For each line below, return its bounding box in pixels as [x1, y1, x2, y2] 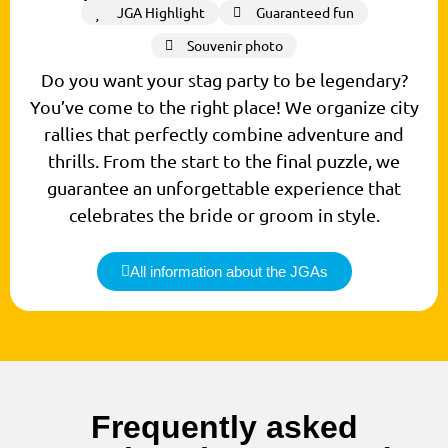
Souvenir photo [187, 36, 284, 55]
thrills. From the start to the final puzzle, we [48, 150, 400, 172]
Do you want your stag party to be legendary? [40, 69, 408, 91]
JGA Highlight [117, 3, 205, 22]
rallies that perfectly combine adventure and [44, 123, 404, 145]
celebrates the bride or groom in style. [68, 204, 380, 226]
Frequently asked [90, 409, 358, 446]
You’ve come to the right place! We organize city [29, 96, 419, 118]
